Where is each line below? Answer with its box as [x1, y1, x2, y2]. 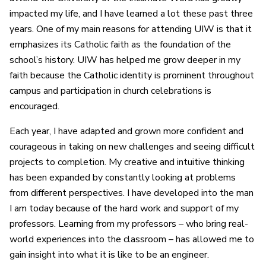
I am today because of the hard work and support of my [9, 202, 239, 216]
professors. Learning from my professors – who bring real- [9, 217, 248, 231]
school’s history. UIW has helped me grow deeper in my [9, 53, 240, 67]
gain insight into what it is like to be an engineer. [9, 248, 209, 262]
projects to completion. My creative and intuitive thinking [9, 156, 245, 169]
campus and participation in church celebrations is [9, 84, 211, 98]
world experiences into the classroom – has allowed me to [9, 233, 254, 246]
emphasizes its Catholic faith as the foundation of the [9, 38, 231, 52]
